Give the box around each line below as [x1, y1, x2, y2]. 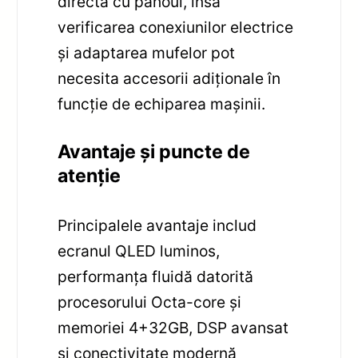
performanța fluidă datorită [58, 266, 254, 286]
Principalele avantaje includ [58, 215, 257, 235]
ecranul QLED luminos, [58, 241, 221, 261]
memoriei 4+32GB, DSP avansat [58, 317, 289, 337]
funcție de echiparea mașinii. [58, 94, 266, 114]
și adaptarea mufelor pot [58, 43, 236, 63]
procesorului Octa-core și [58, 292, 242, 312]
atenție [58, 164, 121, 187]
